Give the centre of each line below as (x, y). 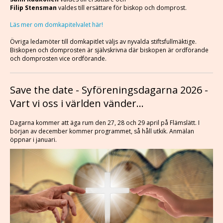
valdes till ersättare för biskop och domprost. (122, 8)
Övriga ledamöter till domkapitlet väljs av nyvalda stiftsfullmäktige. (103, 42)
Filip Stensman (33, 8)
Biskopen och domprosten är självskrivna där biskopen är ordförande (109, 50)
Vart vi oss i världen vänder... (77, 103)
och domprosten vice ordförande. (58, 58)
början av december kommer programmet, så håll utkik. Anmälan (102, 131)
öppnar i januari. (34, 140)
